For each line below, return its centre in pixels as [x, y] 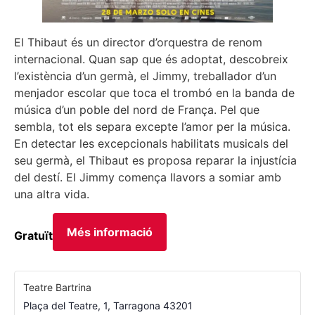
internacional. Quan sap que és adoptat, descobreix [151, 59]
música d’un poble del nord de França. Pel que [137, 110]
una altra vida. [52, 194]
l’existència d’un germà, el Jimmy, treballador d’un [145, 76]
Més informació [110, 232]
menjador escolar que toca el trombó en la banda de [154, 93]
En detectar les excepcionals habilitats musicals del [151, 144]
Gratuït [33, 235]
